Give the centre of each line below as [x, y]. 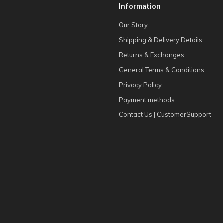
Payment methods [147, 100]
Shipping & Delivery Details [161, 40]
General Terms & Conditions [162, 70]
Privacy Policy [140, 85]
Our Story [133, 25]
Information [140, 6]
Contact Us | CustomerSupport [165, 114]
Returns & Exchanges [152, 55]
